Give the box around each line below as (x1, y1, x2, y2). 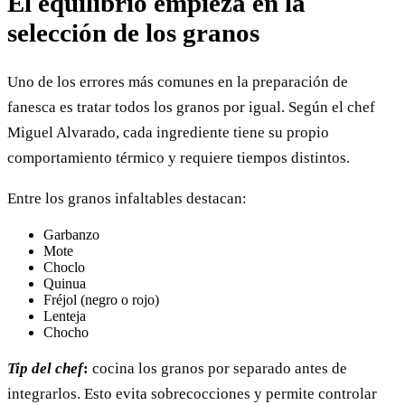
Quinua (43, 275, 86, 291)
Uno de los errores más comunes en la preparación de (7, 72, 348, 90)
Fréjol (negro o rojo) (43, 291, 159, 307)
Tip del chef (7, 359, 83, 377)
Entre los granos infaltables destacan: (7, 189, 247, 207)
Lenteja (43, 307, 86, 324)
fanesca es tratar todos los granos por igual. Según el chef (7, 98, 375, 116)
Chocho (43, 324, 89, 340)
